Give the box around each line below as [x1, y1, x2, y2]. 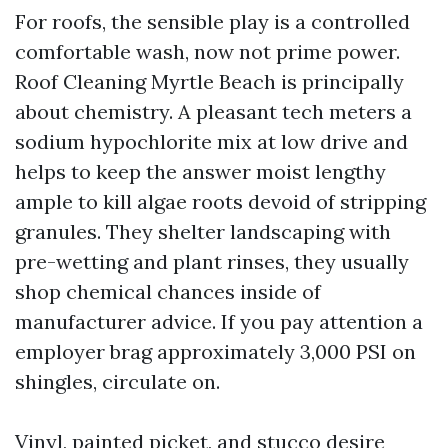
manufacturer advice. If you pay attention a [15, 309, 423, 334]
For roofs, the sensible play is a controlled [15, 9, 410, 34]
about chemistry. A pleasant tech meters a [15, 99, 412, 124]
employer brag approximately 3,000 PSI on [15, 339, 416, 364]
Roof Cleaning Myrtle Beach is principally [15, 69, 404, 94]
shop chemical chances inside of [15, 279, 321, 304]
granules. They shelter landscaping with [15, 219, 391, 244]
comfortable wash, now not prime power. [15, 39, 400, 64]
